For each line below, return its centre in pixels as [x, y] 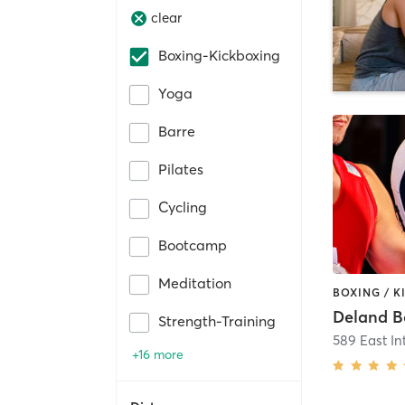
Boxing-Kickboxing [219, 55]
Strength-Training [217, 320]
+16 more [158, 354]
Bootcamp [193, 245]
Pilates [181, 169]
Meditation [195, 283]
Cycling [183, 207]
